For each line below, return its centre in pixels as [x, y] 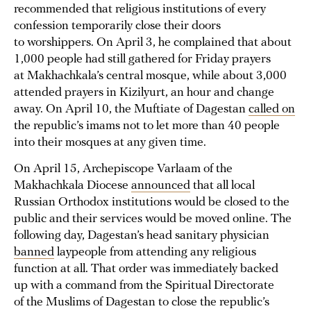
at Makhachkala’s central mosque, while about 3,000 [150, 76]
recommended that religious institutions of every [140, 10]
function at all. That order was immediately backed [146, 269]
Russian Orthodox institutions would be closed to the [152, 203]
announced [161, 186]
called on [272, 110]
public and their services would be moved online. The [153, 219]
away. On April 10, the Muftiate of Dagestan [131, 110]
